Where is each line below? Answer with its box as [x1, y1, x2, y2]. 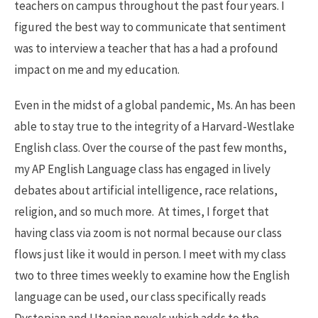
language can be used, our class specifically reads [14, 289, 266, 305]
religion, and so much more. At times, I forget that [14, 204, 269, 220]
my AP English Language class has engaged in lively [14, 161, 270, 177]
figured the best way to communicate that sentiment [14, 19, 286, 35]
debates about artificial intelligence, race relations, [14, 182, 278, 199]
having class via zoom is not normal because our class [14, 225, 282, 241]
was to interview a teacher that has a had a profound [14, 40, 278, 57]
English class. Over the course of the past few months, [14, 140, 287, 156]
